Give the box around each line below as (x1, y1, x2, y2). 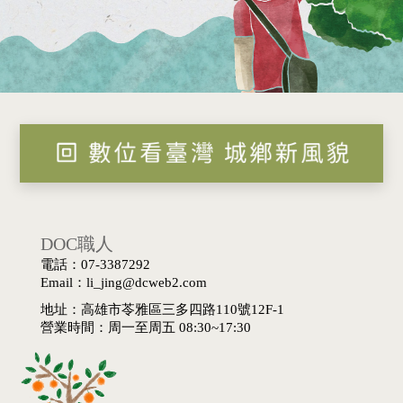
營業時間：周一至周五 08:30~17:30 (40, 320, 251, 336)
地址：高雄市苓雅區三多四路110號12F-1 (40, 302, 284, 318)
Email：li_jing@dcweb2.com (40, 275, 207, 291)
